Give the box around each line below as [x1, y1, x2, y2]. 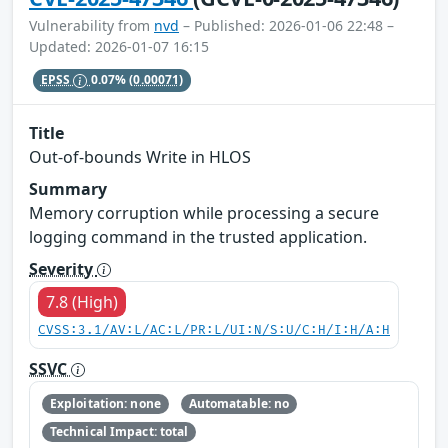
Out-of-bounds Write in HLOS [29, 145, 251, 168]
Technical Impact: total [49, 423, 189, 441]
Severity [29, 257, 97, 280]
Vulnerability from [29, 16, 154, 36]
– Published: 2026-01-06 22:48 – [179, 16, 394, 36]
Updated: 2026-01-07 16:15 [29, 37, 209, 57]
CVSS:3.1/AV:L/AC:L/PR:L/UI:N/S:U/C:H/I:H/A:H [38, 322, 390, 338]
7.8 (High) [46, 290, 118, 313]
